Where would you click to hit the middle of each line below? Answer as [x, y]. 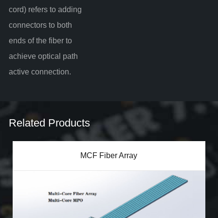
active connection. [40, 72]
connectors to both [40, 25]
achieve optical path [43, 56]
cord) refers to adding [45, 9]
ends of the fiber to [40, 40]
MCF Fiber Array [109, 155]
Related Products [49, 123]
